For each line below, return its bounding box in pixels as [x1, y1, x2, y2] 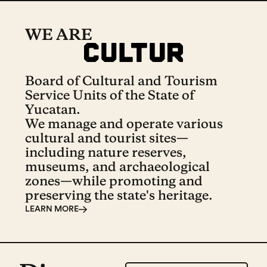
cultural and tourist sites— [25, 130, 188, 146]
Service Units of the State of [25, 87, 194, 103]
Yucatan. [25, 101, 80, 117]
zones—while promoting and [25, 173, 203, 189]
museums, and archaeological [25, 159, 210, 175]
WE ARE [25, 25, 92, 44]
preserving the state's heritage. [25, 187, 213, 203]
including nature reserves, [25, 144, 187, 160]
